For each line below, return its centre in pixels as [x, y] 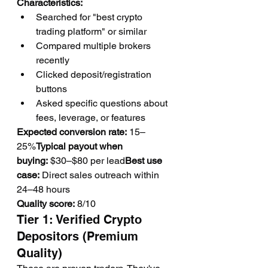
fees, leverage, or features [91, 118]
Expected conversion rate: [72, 132]
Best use [145, 161]
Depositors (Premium [79, 236]
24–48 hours [43, 189]
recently [53, 60]
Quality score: [46, 204]
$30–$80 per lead [86, 161]
